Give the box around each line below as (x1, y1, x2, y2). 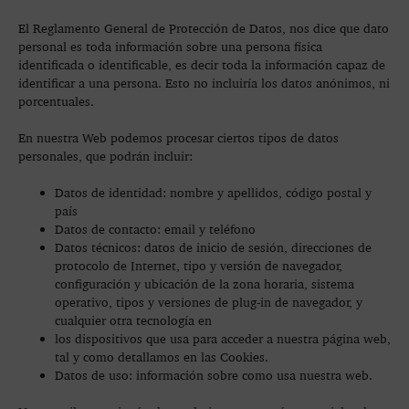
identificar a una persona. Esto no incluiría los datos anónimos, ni (18, 75, 390, 90)
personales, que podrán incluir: (18, 148, 193, 163)
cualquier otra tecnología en (55, 312, 212, 328)
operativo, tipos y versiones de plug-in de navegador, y (55, 294, 362, 309)
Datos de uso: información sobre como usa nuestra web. (55, 367, 372, 383)
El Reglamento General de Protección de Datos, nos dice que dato (18, 20, 389, 36)
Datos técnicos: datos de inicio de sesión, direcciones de (55, 239, 372, 255)
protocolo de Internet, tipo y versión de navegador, (55, 257, 342, 273)
